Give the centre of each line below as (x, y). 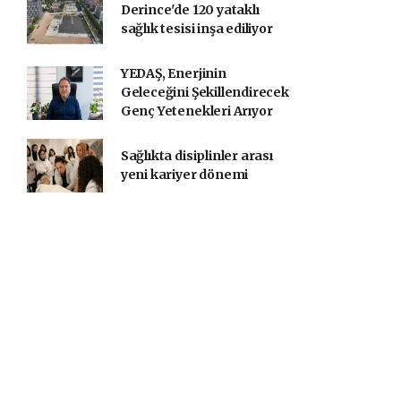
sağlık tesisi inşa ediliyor (196, 29)
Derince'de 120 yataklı (190, 10)
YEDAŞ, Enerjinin (173, 73)
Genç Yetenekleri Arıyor (196, 111)
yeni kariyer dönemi (184, 175)
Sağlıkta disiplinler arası (196, 156)
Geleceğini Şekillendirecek (205, 92)
